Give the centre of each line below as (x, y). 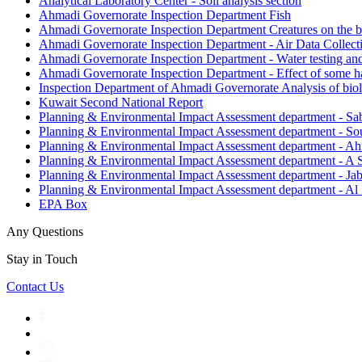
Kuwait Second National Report (121, 102)
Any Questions (45, 232)
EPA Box (63, 204)
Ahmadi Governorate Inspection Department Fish (165, 15)
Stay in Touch (42, 259)
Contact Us (35, 286)
